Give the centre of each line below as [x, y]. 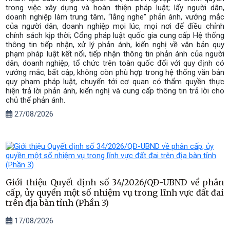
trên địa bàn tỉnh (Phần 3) [57, 203]
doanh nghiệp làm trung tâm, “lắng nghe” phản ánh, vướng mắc [115, 17]
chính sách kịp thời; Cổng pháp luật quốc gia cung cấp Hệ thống [115, 35]
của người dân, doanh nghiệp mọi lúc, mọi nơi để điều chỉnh [115, 26]
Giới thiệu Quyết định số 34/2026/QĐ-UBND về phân [115, 183]
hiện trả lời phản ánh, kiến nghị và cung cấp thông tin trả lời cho [115, 91]
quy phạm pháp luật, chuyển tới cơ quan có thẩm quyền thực [115, 81]
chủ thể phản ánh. [36, 100]
